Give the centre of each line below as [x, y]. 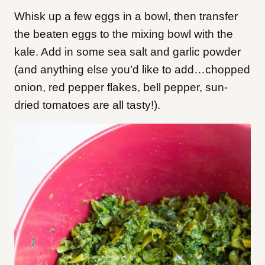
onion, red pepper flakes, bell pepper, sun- [121, 88]
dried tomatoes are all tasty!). [87, 105]
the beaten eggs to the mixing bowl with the [124, 34]
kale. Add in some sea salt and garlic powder [127, 52]
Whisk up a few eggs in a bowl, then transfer [126, 17]
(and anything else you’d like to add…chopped [132, 70]
